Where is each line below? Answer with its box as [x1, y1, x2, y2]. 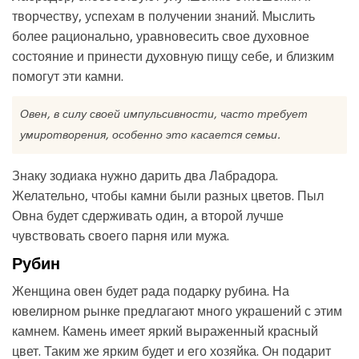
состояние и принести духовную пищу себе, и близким [12, 49, 334, 64]
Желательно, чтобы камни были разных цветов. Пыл [12, 188, 324, 204]
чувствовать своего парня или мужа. [12, 228, 229, 244]
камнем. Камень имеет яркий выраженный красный [12, 324, 318, 339]
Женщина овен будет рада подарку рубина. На [12, 284, 289, 299]
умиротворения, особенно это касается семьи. [20, 128, 280, 141]
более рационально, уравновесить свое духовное [12, 29, 309, 44]
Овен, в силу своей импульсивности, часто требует [20, 107, 308, 120]
